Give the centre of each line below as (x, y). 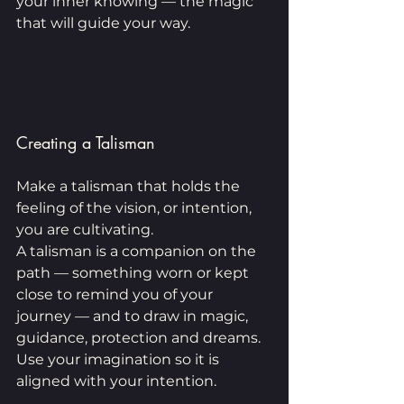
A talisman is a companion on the (138, 252)
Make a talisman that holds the (130, 187)
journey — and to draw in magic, (134, 317)
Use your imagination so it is (119, 360)
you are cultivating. (85, 230)
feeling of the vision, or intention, (136, 208)
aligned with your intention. (118, 381)
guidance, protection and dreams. (140, 338)
